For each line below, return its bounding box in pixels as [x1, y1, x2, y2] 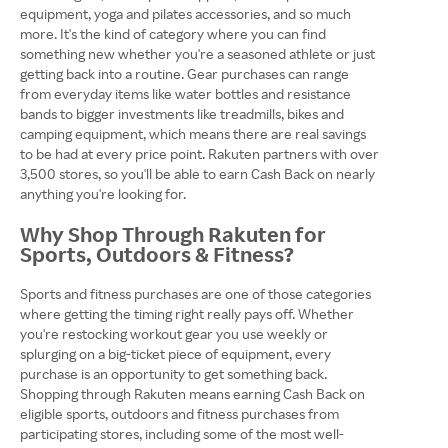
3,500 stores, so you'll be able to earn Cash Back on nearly [20, 165, 375, 183]
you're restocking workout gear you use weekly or [20, 325, 328, 343]
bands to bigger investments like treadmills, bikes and [20, 105, 344, 123]
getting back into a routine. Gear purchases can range [20, 65, 349, 83]
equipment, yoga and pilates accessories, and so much [20, 5, 351, 23]
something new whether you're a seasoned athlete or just [20, 45, 375, 63]
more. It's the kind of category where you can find [20, 25, 326, 43]
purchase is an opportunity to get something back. [20, 365, 327, 383]
